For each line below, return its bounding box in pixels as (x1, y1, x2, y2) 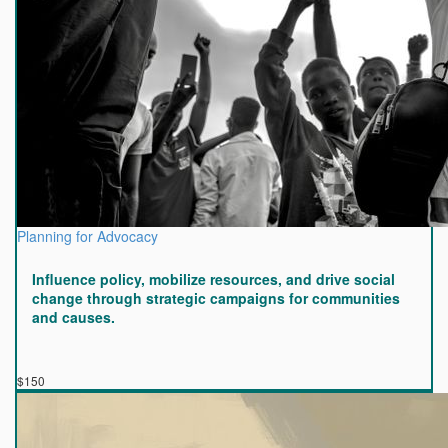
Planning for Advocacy (17, 226, 158, 246)
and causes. (32, 307, 115, 327)
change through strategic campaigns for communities (32, 288, 400, 308)
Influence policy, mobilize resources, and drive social (32, 269, 395, 289)
